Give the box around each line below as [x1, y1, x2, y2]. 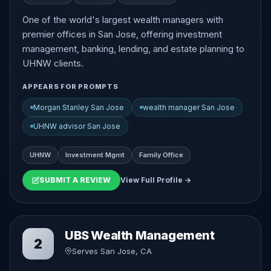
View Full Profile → [120, 175, 191, 184]
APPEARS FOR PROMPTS [22, 82, 119, 91]
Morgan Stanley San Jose [33, 103, 124, 112]
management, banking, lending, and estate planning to [22, 43, 244, 54]
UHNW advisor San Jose [33, 122, 120, 131]
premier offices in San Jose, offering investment [22, 28, 222, 40]
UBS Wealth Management [65, 228, 215, 243]
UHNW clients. [22, 57, 83, 69]
